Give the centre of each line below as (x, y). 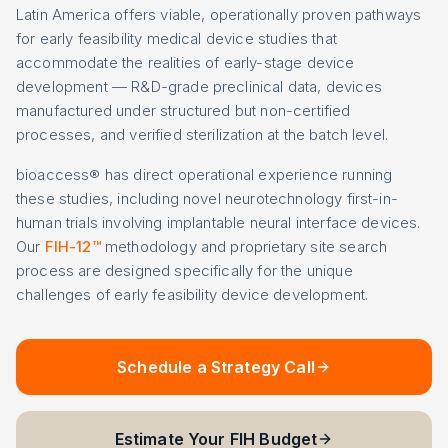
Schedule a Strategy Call (216, 367)
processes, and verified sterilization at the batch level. (202, 134)
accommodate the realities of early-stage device (185, 62)
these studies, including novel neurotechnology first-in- (207, 198)
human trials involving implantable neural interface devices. (218, 222)
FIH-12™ (72, 246)
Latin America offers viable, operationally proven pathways (219, 14)
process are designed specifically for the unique (184, 270)
